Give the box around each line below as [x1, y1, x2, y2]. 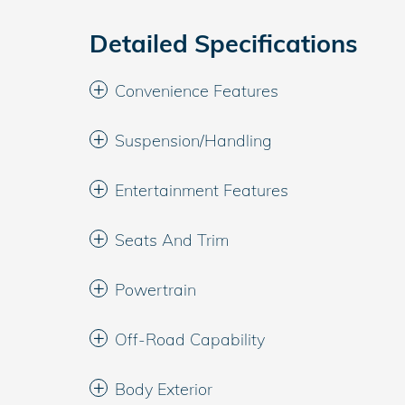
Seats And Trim [115, 230, 229, 250]
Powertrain [115, 279, 196, 300]
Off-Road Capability [115, 329, 265, 350]
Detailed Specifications [89, 28, 358, 59]
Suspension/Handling [115, 130, 272, 151]
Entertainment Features [115, 180, 288, 201]
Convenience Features [115, 80, 278, 101]
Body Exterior [115, 379, 212, 400]
